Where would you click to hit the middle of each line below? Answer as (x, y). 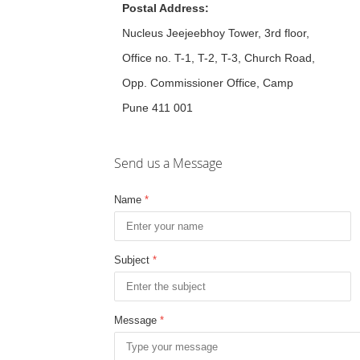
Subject (133, 260)
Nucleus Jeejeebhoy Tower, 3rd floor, (216, 33)
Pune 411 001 (157, 107)
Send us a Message (168, 163)
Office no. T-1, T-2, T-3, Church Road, (219, 57)
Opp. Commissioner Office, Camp (208, 82)
